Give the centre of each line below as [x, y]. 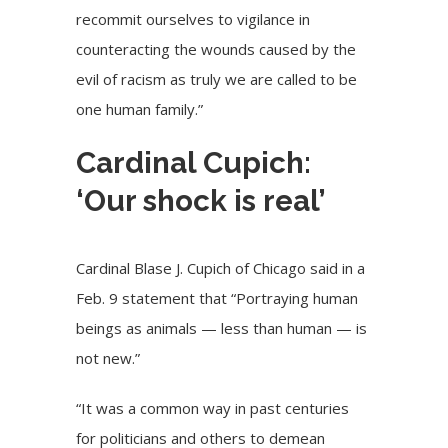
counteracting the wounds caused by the [216, 49]
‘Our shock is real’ [201, 201]
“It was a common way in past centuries [213, 407]
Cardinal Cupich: [194, 163]
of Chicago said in [294, 267]
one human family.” [140, 109]
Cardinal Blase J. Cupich [154, 267]
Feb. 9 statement [136, 297]
